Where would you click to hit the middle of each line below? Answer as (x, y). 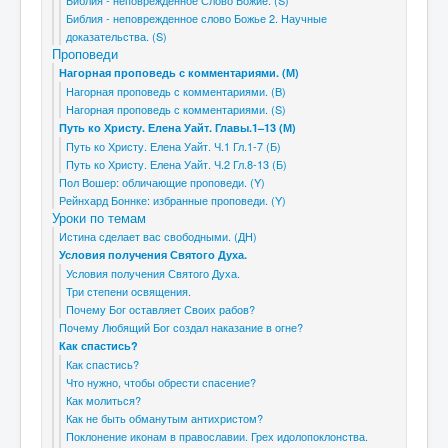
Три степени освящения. (128, 291)
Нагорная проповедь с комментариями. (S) (176, 109)
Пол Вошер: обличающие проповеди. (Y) (162, 182)
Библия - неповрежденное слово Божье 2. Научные (196, 18)
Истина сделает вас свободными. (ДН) (158, 236)
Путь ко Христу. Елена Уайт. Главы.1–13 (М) (177, 127)
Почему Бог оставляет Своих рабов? (160, 309)
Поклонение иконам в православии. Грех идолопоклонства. (217, 436)
